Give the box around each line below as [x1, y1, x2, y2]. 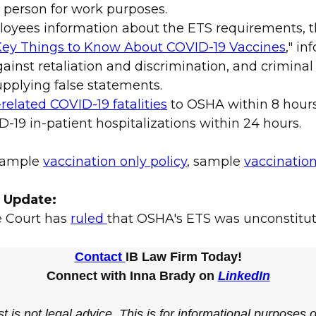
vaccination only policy [43, 154, 187, 170]
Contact [74, 250, 126, 265]
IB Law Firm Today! [125, 250, 242, 265]
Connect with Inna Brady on [46, 269, 218, 284]
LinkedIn [217, 269, 270, 284]
